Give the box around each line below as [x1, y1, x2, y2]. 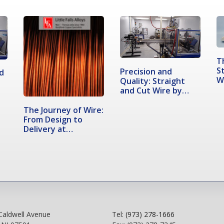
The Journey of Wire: [23, 104, 103, 115]
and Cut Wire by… [119, 84, 189, 96]
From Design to [23, 113, 82, 125]
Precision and [119, 65, 172, 77]
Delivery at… [23, 123, 73, 134]
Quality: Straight [119, 75, 185, 86]
